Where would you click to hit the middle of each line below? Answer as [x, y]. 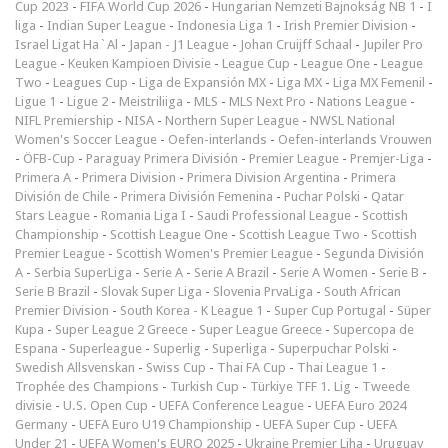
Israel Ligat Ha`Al [66, 44]
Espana [36, 348]
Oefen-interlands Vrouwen [355, 139]
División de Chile [62, 196]
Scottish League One [169, 234]
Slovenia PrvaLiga [263, 291]
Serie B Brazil [52, 291]
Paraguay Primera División [162, 158]
